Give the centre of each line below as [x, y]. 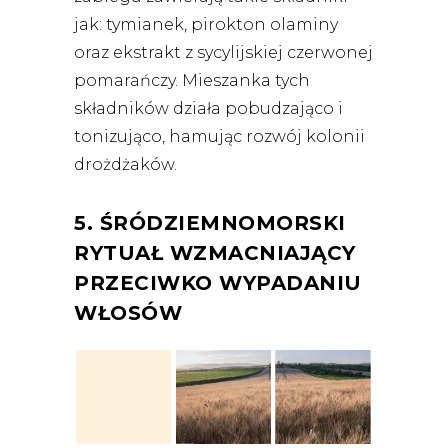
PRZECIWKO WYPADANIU [218, 282]
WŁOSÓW [128, 312]
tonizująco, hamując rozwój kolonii [219, 136]
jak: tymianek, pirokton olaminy [206, 24]
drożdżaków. [127, 164]
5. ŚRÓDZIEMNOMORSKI [210, 222]
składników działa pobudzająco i [208, 108]
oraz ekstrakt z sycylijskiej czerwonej [223, 52]
